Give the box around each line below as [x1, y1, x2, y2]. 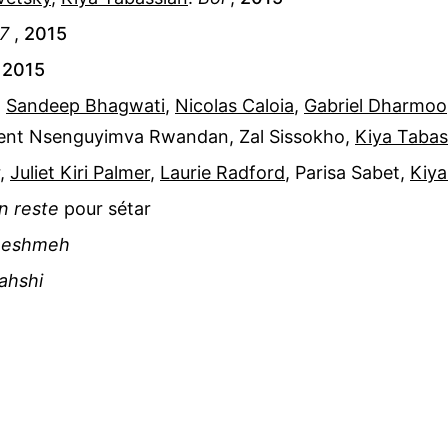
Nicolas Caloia [175, 94, 294, 116]
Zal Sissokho [239, 125, 345, 147]
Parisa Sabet [295, 161, 400, 183]
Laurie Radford [160, 161, 285, 183]
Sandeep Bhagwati [6, 94, 165, 116]
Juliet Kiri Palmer [10, 161, 150, 183]
